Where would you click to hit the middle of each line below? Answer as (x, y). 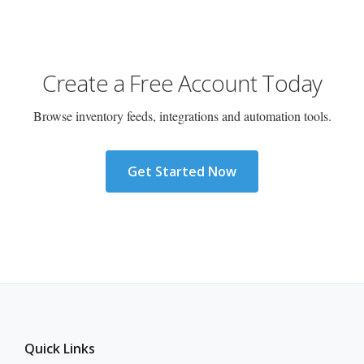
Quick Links (60, 349)
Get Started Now (182, 172)
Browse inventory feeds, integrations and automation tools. (182, 116)
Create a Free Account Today (182, 83)
